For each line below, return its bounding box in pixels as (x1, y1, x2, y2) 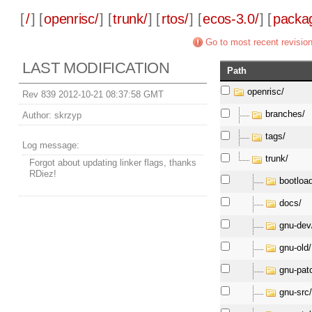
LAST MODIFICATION (22, 59, 170, 77)
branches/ (265, 109, 306, 120)
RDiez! (29, 169, 57, 180)
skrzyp (52, 110, 82, 121)
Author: (22, 110, 52, 121)
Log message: (22, 140, 80, 151)
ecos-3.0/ (203, 11, 259, 27)
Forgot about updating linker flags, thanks (29, 157, 197, 169)
